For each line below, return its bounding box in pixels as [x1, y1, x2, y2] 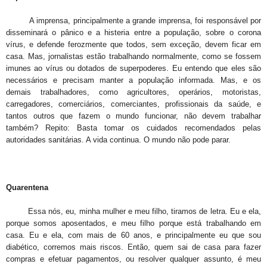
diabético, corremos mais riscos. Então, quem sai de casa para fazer [6, 243, 261, 252]
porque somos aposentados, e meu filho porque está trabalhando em [6, 219, 261, 228]
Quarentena [6, 183, 48, 193]
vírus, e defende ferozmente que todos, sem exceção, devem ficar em [6, 40, 261, 49]
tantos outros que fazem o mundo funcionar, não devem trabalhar [6, 111, 261, 121]
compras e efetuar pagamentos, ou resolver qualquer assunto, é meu [6, 254, 261, 264]
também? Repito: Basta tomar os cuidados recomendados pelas [6, 123, 261, 133]
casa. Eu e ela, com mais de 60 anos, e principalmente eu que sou [6, 231, 261, 240]
